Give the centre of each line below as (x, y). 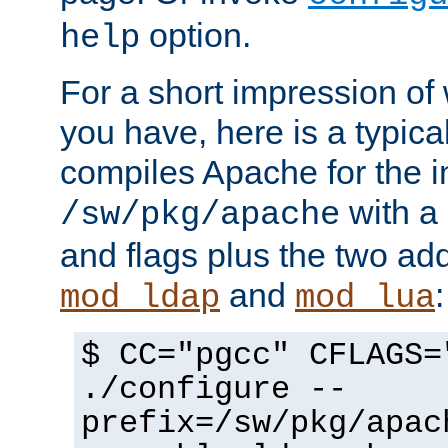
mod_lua (365, 298)
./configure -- (214, 390)
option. (195, 35)
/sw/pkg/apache (200, 215)
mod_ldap (140, 298)
